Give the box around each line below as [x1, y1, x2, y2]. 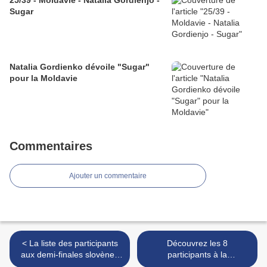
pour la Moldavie [10, 73, 77, 83]
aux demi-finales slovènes [21, 250, 119, 260]
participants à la [167, 250, 227, 260]
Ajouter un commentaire [69, 172, 147, 181]
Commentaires [10, 139, 92, 153]
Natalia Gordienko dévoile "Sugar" [10, 62, 150, 72]
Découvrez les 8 [167, 238, 228, 249]
